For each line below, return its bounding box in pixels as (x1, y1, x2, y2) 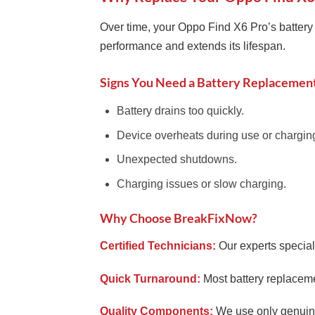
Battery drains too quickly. (117, 105, 244, 117)
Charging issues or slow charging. (117, 177, 286, 190)
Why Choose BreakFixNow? (100, 211, 257, 226)
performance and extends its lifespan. (100, 39, 285, 52)
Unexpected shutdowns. (117, 153, 237, 166)
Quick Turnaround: (100, 272, 200, 285)
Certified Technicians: (100, 240, 216, 252)
